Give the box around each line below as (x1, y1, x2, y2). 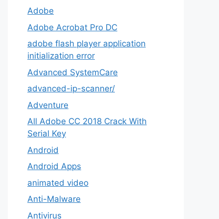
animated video (27, 177, 88, 188)
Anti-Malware (27, 194, 81, 204)
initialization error (27, 51, 95, 61)
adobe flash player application (27, 39, 146, 48)
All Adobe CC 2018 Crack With (27, 116, 147, 126)
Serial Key (27, 129, 66, 138)
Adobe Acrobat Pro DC (27, 22, 117, 32)
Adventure (27, 100, 68, 110)
